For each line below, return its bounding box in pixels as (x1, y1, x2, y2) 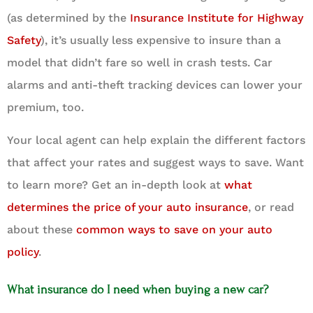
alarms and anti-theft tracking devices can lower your (7, 78, 303, 92)
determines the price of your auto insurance (7, 200, 248, 214)
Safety (7, 34, 41, 48)
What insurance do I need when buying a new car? (7, 282, 268, 297)
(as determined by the (7, 11, 130, 25)
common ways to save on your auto (76, 222, 272, 236)
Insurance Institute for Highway (130, 11, 303, 25)
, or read (248, 200, 294, 214)
